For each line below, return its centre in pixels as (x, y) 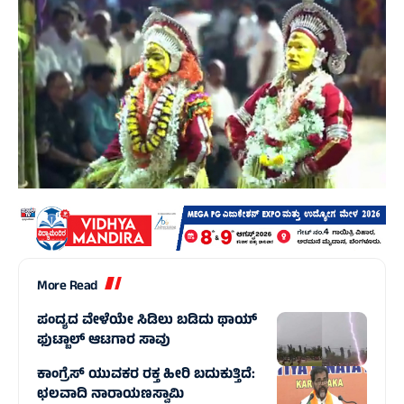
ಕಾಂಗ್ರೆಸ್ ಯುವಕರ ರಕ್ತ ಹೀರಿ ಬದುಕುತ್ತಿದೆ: (146, 376)
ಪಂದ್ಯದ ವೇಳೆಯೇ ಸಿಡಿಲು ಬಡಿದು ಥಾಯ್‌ (147, 322)
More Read (67, 288)
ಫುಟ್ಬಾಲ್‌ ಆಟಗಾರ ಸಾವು (104, 342)
